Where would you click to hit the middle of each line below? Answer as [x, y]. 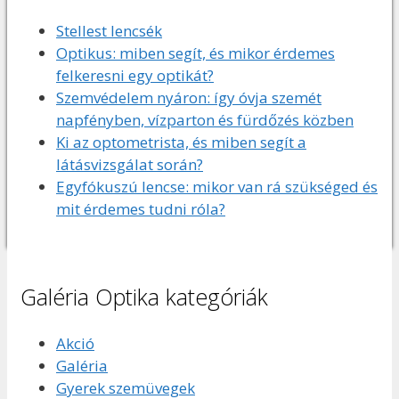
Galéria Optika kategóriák [144, 297]
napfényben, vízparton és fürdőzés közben [205, 120]
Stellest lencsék [109, 31]
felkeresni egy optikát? [135, 76]
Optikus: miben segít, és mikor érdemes [195, 53]
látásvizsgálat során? [130, 165]
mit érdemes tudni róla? [141, 209]
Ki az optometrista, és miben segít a [181, 142]
